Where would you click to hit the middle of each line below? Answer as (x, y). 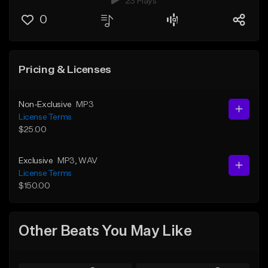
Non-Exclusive (45, 104)
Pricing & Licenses (65, 70)
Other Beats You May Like (105, 232)
